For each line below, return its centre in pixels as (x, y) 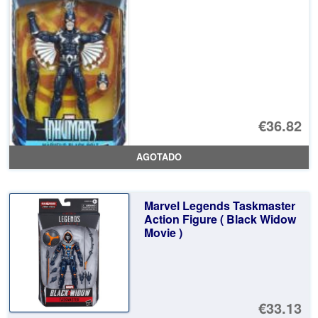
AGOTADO (159, 157)
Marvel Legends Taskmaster (219, 205)
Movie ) (163, 232)
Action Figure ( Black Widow (220, 219)
